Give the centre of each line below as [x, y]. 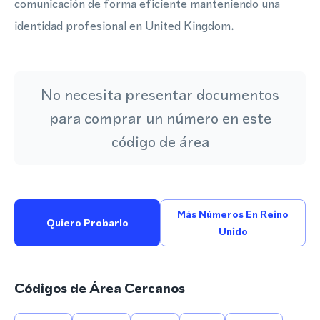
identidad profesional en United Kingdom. [124, 26]
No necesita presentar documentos [160, 95]
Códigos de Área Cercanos [100, 288]
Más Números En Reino [233, 214]
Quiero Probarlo [87, 223]
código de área [160, 142]
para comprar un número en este [160, 118]
